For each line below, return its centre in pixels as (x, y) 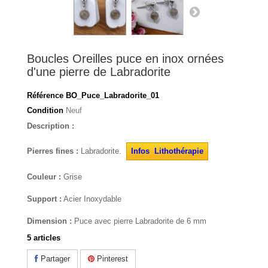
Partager (54, 259)
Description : (51, 126)
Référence (45, 96)
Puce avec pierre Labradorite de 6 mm (139, 221)
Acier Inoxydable (92, 199)
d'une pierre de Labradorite (99, 72)
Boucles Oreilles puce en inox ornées (125, 59)
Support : (44, 199)
